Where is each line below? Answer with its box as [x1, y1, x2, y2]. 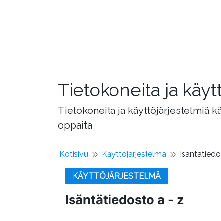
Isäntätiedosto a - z [65, 192, 184, 207]
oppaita [58, 119, 92, 131]
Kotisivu [59, 149, 88, 159]
